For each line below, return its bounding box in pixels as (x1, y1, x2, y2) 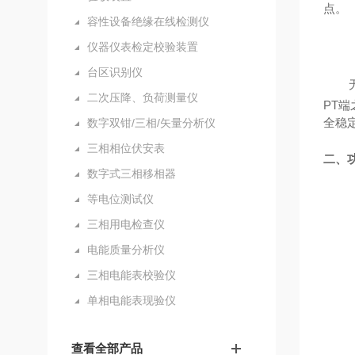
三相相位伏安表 (87, 142, 165, 155)
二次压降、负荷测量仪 (87, 91, 198, 104)
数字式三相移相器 (87, 167, 176, 180)
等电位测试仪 (87, 193, 154, 205)
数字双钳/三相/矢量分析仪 (87, 116, 216, 129)
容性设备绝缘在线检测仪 (87, 15, 209, 28)
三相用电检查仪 (87, 218, 165, 231)
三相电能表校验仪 (87, 269, 176, 281)
